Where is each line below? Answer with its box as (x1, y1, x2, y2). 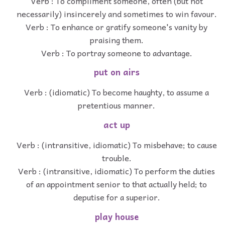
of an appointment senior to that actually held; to (26, 177, 207, 190)
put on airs (93, 65, 140, 79)
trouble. (101, 151, 132, 164)
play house (94, 209, 139, 223)
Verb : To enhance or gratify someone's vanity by (26, 20, 207, 33)
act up (103, 118, 130, 132)
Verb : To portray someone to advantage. (41, 46, 192, 59)
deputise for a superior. (73, 190, 160, 203)
